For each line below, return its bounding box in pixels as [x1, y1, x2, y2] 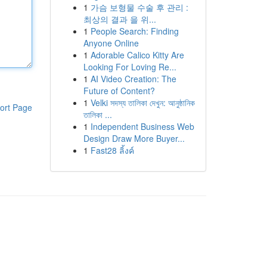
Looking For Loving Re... [83, 61, 176, 73]
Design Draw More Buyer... [83, 132, 185, 144]
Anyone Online [83, 37, 139, 49]
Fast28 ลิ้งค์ [90, 144, 134, 156]
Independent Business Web [90, 120, 194, 132]
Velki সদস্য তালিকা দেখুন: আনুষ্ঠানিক [90, 97, 195, 108]
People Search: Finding [90, 25, 179, 37]
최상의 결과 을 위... [83, 13, 156, 25]
